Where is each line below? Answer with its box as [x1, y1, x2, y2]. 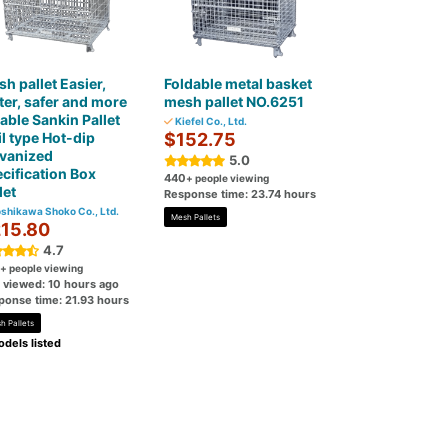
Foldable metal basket [164, 75, 313, 92]
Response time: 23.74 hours [164, 187, 317, 201]
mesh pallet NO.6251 [164, 93, 305, 110]
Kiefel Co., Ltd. [173, 115, 248, 127]
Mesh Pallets [171, 212, 221, 222]
